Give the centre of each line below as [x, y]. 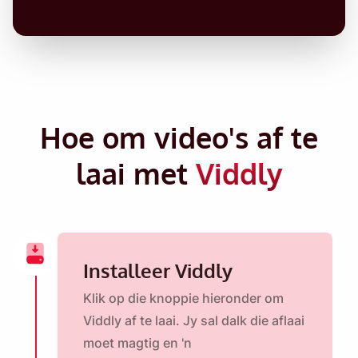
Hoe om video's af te [179, 137]
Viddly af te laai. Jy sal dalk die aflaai [194, 321]
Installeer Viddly [158, 271]
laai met [135, 173]
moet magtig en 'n [137, 343]
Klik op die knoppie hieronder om [183, 298]
